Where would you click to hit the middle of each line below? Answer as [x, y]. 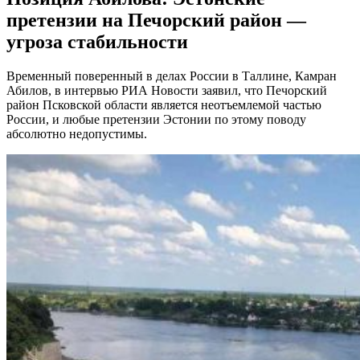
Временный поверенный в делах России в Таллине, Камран [172, 76]
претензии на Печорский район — [156, 20]
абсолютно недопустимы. [77, 134]
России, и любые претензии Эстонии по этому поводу [156, 120]
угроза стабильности [97, 42]
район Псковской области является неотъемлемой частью [164, 105]
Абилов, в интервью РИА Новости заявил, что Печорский [167, 91]
